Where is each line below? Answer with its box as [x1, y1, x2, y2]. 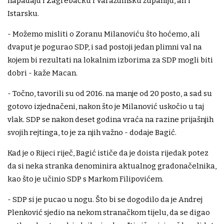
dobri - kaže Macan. [7, 68, 77, 78]
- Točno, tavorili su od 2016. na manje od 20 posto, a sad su [7, 89, 212, 98]
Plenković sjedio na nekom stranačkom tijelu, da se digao [7, 208, 210, 217]
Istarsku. [7, 9, 39, 18]
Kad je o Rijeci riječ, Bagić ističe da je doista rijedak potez [7, 148, 208, 158]
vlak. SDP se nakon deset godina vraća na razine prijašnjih [7, 115, 213, 124]
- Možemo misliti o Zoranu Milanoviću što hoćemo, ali [7, 29, 200, 39]
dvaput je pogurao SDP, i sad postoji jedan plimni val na [7, 42, 202, 52]
